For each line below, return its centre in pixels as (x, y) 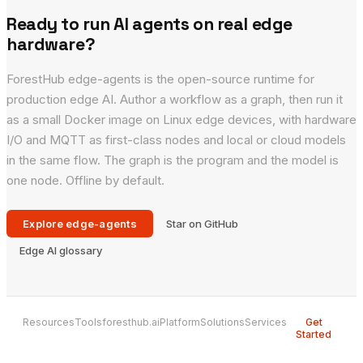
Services (266, 322)
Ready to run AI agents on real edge (149, 24)
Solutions (222, 322)
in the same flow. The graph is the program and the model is (173, 160)
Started (314, 335)
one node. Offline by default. (85, 181)
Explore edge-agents (80, 224)
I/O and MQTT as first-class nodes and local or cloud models (176, 140)
